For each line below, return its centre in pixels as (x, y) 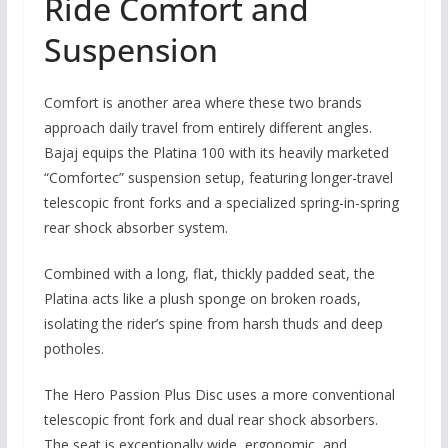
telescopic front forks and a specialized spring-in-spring (221, 202)
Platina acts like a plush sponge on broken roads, (202, 298)
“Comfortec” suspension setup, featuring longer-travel (218, 177)
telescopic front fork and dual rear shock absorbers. (210, 419)
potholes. (73, 348)
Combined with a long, (116, 273)
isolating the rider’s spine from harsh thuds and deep (213, 323)
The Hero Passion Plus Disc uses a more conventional (219, 394)
